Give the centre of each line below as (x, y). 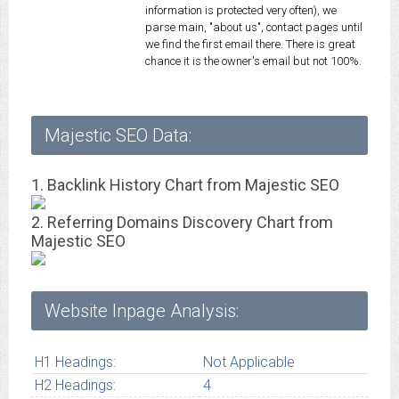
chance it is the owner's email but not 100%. (253, 61)
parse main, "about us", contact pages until (254, 28)
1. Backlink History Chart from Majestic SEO (185, 185)
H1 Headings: (75, 362)
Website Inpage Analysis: (142, 311)
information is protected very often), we (241, 11)
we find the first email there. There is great (250, 45)
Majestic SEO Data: (118, 136)
